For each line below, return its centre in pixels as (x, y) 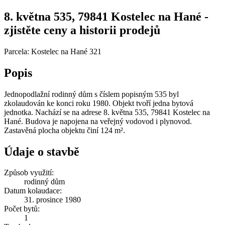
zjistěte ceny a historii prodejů (82, 30)
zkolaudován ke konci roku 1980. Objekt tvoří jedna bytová (99, 103)
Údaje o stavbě (42, 151)
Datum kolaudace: (33, 191)
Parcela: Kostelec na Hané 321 (53, 51)
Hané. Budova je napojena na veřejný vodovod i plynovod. (98, 121)
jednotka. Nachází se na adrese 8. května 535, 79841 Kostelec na (107, 112)
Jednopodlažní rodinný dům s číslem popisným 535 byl (91, 94)
